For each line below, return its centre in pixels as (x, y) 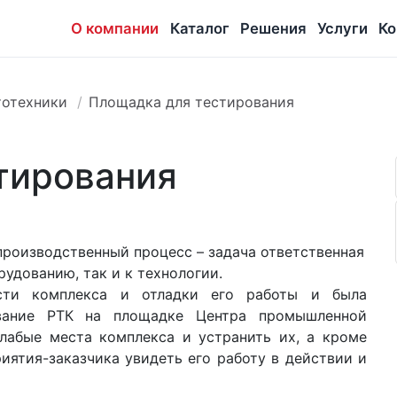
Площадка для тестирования (192, 102)
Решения (273, 28)
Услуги (342, 28)
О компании (115, 28)
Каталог (199, 28)
